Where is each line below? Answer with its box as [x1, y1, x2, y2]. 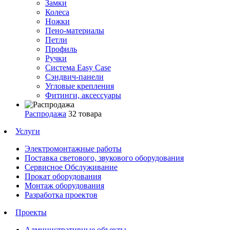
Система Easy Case [45, 63, 111, 72]
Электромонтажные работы [25, 144, 122, 153]
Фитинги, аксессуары [45, 90, 121, 100]
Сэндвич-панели [45, 72, 104, 81]
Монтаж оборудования [25, 181, 104, 190]
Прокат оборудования [25, 171, 101, 181]
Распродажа [25, 109, 66, 118]
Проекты [15, 207, 47, 217]
